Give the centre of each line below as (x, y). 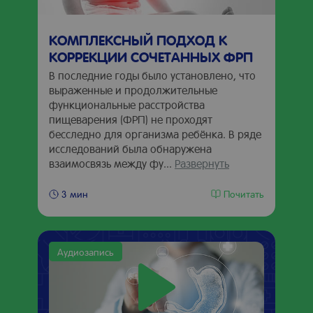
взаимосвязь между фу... (112, 163)
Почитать (244, 193)
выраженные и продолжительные (133, 90)
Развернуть (202, 163)
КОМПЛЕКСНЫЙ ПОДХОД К (138, 40)
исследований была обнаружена (130, 148)
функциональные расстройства (127, 104)
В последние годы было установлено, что (152, 75)
